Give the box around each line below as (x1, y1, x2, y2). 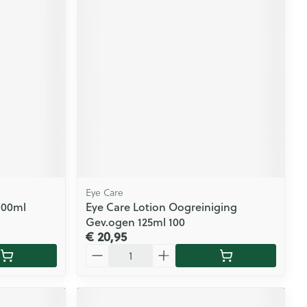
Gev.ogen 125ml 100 (86, 213, 186, 230)
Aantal (85, 241, 119, 258)
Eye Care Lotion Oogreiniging (86, 198, 238, 214)
